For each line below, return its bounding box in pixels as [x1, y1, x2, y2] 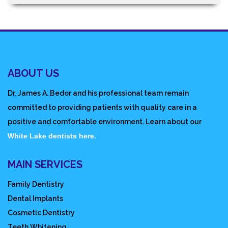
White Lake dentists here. [8, 132, 96, 140]
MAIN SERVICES [8, 158, 82, 170]
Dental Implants [8, 194, 63, 203]
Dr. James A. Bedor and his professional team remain [8, 89, 189, 97]
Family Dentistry [8, 180, 64, 188]
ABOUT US [8, 67, 59, 79]
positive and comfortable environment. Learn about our [8, 118, 202, 126]
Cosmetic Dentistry [8, 209, 75, 217]
